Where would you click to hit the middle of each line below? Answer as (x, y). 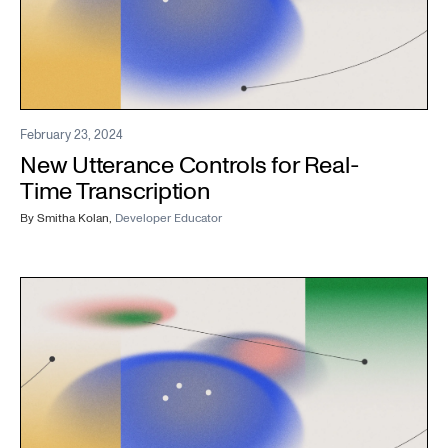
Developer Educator (168, 219)
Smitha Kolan (73, 219)
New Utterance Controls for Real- (190, 166)
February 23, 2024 (71, 135)
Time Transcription (115, 192)
